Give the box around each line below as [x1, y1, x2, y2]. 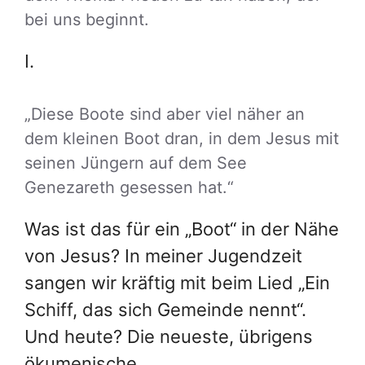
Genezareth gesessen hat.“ [24, 177, 234, 197]
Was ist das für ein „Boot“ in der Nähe [24, 218, 339, 240]
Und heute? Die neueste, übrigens [24, 325, 313, 347]
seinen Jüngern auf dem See [24, 152, 247, 173]
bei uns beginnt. [24, 9, 149, 29]
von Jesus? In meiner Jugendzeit [24, 244, 302, 266]
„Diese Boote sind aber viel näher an [24, 103, 305, 124]
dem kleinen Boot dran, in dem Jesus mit [24, 128, 339, 148]
